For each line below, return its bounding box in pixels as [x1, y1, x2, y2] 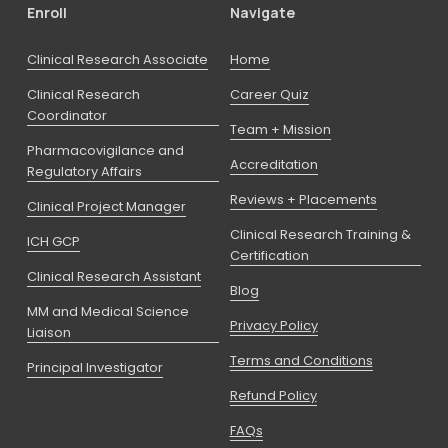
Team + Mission [229, 120, 331, 140]
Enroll [26, 3, 67, 23]
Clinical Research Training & [229, 225, 411, 245]
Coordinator [26, 106, 107, 126]
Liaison [26, 323, 71, 343]
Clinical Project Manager [26, 197, 186, 217]
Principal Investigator [26, 358, 163, 378]
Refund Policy [229, 386, 317, 406]
